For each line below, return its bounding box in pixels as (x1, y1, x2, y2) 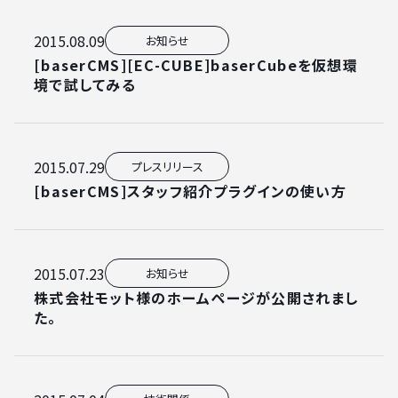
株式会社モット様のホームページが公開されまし (34, 287, 359, 308)
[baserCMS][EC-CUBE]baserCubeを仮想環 (34, 54, 358, 76)
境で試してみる (34, 74, 136, 95)
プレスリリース (131, 158, 203, 175)
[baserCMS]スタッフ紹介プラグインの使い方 (34, 180, 346, 202)
